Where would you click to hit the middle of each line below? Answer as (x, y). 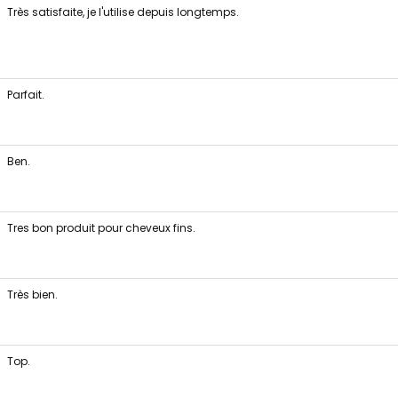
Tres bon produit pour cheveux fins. (101, 228)
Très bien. (32, 295)
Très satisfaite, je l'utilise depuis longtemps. (123, 12)
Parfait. (25, 95)
